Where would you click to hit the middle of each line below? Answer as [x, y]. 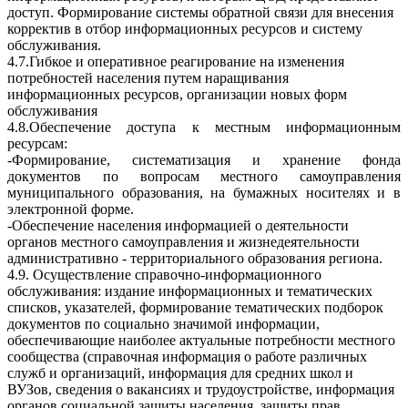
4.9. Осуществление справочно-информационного [164, 275]
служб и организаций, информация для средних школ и [180, 373]
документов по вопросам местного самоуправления [204, 176]
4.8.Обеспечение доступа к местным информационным [204, 127]
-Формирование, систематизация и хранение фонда [204, 160]
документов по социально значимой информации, [163, 324]
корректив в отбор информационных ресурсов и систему [185, 29]
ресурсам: [37, 143]
